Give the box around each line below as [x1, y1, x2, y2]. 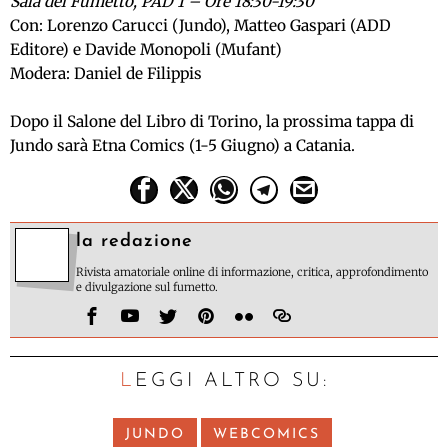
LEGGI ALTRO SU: [134, 370, 329, 391]
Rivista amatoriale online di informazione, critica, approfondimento [76, 264, 428, 279]
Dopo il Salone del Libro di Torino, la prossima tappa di [10, 111, 414, 131]
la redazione [76, 231, 193, 251]
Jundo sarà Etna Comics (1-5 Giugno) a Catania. [10, 135, 355, 155]
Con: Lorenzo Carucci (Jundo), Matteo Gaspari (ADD [10, 15, 391, 35]
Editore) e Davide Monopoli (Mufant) [10, 39, 282, 59]
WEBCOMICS [212, 426, 320, 442]
